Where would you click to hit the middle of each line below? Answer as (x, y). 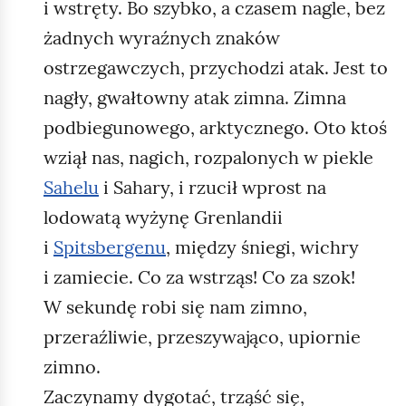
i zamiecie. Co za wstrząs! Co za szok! (199, 276)
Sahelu (71, 187)
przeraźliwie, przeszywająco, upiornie (202, 336)
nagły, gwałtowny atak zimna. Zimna (195, 97)
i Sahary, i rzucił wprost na (213, 187)
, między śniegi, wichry (262, 246)
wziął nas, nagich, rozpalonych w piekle (208, 157)
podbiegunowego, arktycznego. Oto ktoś (215, 127)
